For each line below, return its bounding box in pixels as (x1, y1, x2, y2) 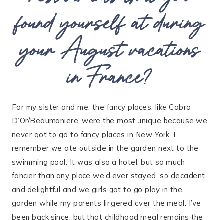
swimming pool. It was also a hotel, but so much (12, 157, 185, 166)
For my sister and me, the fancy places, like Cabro (12, 102, 191, 111)
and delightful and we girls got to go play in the (12, 185, 183, 194)
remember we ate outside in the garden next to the (12, 143, 199, 153)
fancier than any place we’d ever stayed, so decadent (12, 171, 205, 180)
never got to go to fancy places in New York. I (12, 130, 176, 139)
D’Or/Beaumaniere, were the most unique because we (12, 116, 208, 125)
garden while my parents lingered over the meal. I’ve (12, 198, 201, 208)
